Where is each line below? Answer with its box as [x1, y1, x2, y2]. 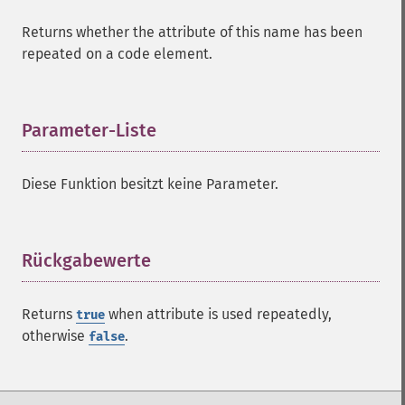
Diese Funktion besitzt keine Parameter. [22, 175, 278, 193]
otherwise [22, 327, 89, 344]
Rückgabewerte [22, 250, 151, 271]
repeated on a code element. [22, 45, 212, 62]
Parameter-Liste [22, 119, 156, 141]
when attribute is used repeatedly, [105, 306, 332, 323]
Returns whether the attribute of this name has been [22, 24, 363, 41]
